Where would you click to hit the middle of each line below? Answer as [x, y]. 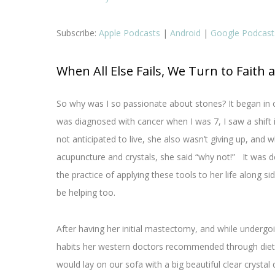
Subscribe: [78, 33]
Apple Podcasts [130, 33]
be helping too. [87, 193]
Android [185, 33]
